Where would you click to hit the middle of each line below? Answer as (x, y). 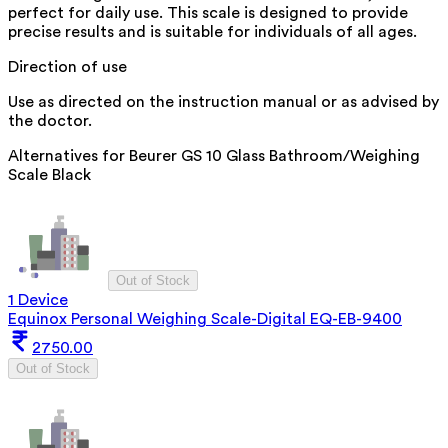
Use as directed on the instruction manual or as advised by (223, 101)
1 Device (38, 299)
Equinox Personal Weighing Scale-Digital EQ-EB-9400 (205, 318)
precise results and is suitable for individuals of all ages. (212, 31)
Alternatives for (68, 155)
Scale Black (49, 174)
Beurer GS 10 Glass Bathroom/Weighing (274, 155)
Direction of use (67, 66)
